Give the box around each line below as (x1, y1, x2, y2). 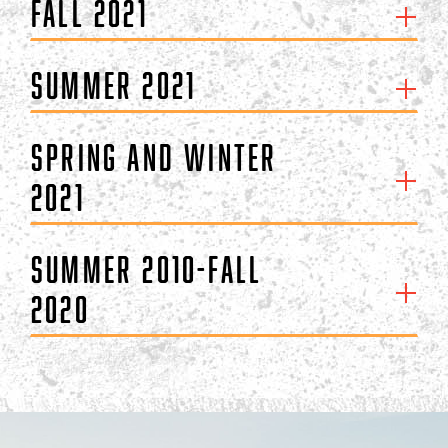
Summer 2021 (31, 64, 197, 106)
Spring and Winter (31, 136, 278, 178)
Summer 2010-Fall (31, 248, 263, 290)
